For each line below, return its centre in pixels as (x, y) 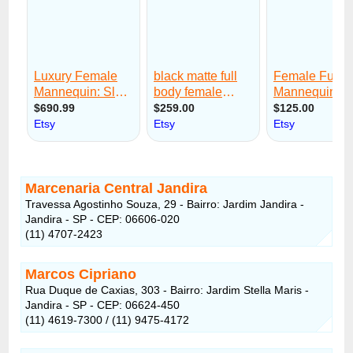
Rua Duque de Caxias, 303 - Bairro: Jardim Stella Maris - (167, 290)
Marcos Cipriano (81, 274)
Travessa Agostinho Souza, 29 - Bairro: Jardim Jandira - (165, 204)
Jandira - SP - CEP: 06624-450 (103, 305)
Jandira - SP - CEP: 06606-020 (103, 219)
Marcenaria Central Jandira (117, 188)
